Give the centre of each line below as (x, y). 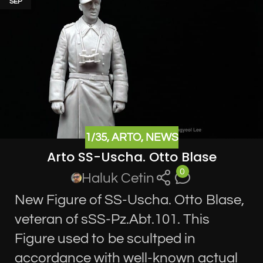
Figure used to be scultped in (105, 238)
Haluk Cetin (118, 178)
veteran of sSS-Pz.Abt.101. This (112, 219)
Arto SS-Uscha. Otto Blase (131, 157)
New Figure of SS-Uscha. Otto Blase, (129, 200)
